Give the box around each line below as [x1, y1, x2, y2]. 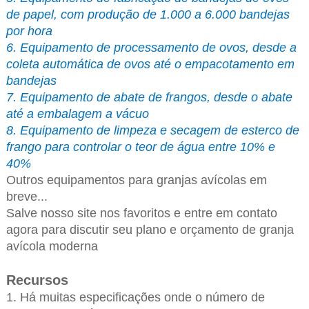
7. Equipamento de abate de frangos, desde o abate [6, 90, 292, 105]
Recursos [6, 272, 68, 288]
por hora [6, 24, 52, 39]
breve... [6, 190, 48, 204]
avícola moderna [6, 239, 98, 254]
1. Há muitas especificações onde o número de [6, 290, 265, 305]
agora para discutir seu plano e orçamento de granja [6, 223, 294, 237]
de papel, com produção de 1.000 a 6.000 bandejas [6, 8, 290, 22]
